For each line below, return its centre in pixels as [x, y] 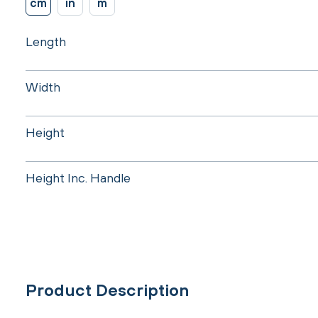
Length [46, 41]
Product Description [107, 290]
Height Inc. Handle [78, 177]
